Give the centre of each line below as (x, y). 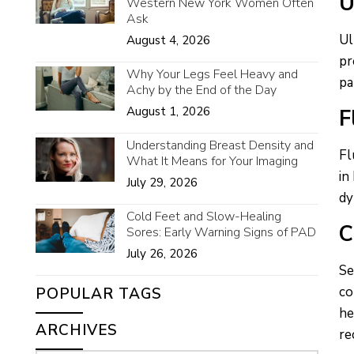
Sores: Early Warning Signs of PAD (221, 232)
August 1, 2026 (168, 111)
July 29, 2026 (162, 183)
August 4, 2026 (168, 40)
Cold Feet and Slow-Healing (203, 217)
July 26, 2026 (162, 254)
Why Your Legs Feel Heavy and (212, 74)
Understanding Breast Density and (220, 145)
